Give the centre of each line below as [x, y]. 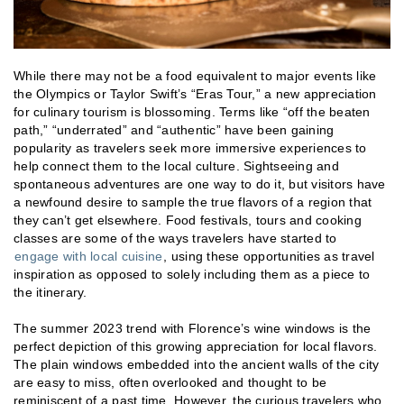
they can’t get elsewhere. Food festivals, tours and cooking [188, 220]
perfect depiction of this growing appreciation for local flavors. [196, 346]
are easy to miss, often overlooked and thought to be [170, 382]
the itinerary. [50, 292]
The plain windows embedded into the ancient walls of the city [197, 364]
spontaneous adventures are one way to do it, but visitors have [200, 184]
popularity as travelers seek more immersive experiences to [190, 147]
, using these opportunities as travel [269, 256]
